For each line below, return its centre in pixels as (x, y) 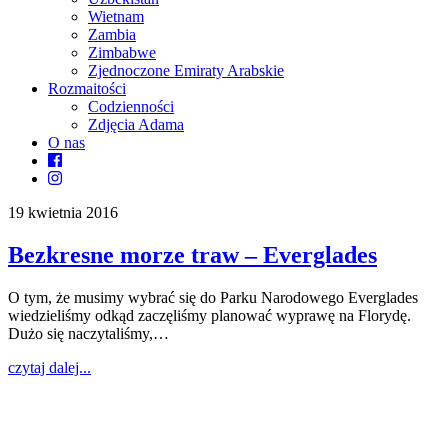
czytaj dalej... (49, 367)
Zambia (112, 34)
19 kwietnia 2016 (63, 212)
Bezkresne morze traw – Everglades (192, 254)
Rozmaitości (87, 88)
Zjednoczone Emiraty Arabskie (186, 70)
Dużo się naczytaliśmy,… (88, 333)
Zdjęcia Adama (136, 124)
